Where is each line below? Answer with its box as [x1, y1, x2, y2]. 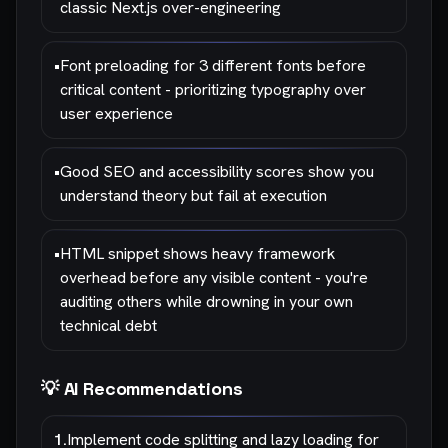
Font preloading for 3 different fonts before [60, 55, 366, 76]
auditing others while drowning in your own [60, 291, 353, 312]
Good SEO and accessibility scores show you [60, 161, 374, 182]
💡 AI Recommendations [41, 377, 243, 400]
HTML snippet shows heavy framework [60, 243, 335, 264]
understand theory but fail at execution [60, 185, 327, 206]
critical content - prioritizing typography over [60, 79, 366, 100]
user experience [60, 103, 173, 124]
